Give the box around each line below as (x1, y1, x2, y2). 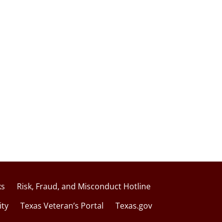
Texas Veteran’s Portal (20, 200, 104, 212)
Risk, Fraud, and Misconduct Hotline (17, 180, 151, 192)
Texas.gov (115, 200, 152, 212)
